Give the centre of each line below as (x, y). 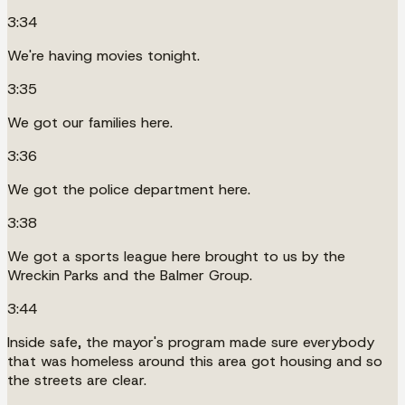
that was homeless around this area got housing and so (195, 361)
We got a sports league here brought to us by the (176, 256)
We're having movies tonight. (104, 55)
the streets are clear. (77, 380)
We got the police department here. (129, 189)
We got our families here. (90, 122)
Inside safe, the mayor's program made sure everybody (191, 342)
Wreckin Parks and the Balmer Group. (130, 275)
